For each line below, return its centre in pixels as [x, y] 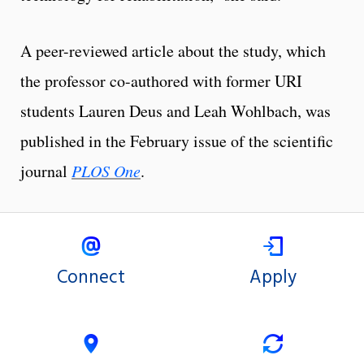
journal [46, 171]
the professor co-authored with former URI [161, 81]
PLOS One [106, 171]
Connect [91, 277]
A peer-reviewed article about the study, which [173, 51]
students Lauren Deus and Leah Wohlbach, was [175, 111]
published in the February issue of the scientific [177, 141]
